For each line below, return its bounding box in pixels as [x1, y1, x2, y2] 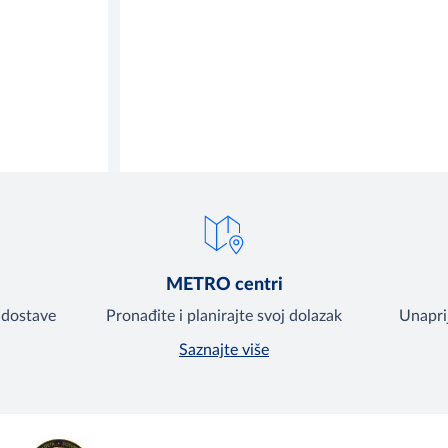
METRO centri [165, 276, 283, 295]
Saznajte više [179, 342, 269, 359]
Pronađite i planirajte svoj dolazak [106, 308, 342, 325]
